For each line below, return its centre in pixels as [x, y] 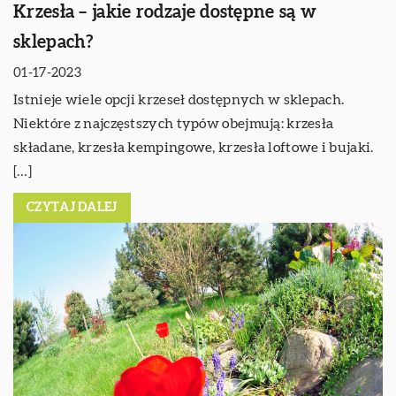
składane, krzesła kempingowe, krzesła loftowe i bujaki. [194, 148]
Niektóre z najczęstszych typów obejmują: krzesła [174, 124]
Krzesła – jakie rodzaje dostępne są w [165, 13]
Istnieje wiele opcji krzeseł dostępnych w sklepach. [179, 100]
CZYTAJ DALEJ [72, 208]
